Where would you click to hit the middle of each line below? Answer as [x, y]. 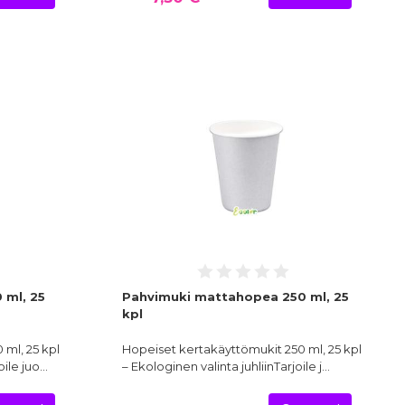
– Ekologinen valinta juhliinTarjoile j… [226, 367]
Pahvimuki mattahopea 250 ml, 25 [235, 297]
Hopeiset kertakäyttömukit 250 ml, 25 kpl [241, 349]
